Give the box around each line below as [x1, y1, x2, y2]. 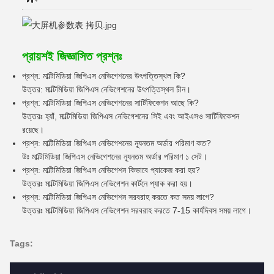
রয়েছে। [22, 125, 44, 135]
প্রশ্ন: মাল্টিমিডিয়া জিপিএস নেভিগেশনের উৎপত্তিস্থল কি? [22, 71, 185, 81]
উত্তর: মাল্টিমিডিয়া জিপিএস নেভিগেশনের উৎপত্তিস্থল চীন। [22, 84, 191, 95]
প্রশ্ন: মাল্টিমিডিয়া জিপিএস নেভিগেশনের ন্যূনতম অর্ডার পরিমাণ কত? [22, 138, 211, 149]
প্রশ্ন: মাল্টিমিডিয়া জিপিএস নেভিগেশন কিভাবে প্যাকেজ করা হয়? [22, 165, 200, 176]
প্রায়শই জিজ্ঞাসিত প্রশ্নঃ [22, 50, 122, 64]
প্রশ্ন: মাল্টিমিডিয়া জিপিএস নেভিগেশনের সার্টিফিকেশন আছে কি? [22, 98, 199, 108]
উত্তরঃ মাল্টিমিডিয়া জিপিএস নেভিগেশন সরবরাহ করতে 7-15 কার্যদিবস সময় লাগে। [22, 206, 251, 216]
